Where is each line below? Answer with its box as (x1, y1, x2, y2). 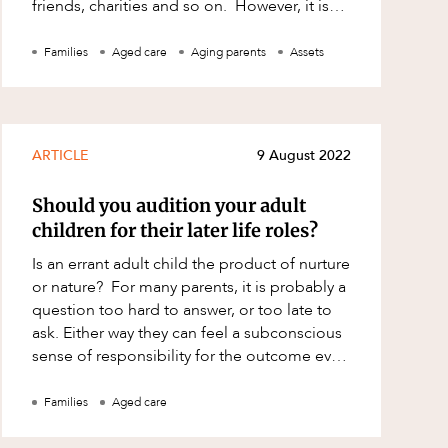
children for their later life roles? (32, 219, 319, 243)
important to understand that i (32, 18, 246, 41)
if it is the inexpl (32, 368, 145, 391)
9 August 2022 (256, 146, 351, 166)
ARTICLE (32, 146, 90, 166)
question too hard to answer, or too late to (32, 299, 333, 322)
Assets (290, 44, 325, 61)
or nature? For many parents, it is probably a (32, 276, 112, 299)
